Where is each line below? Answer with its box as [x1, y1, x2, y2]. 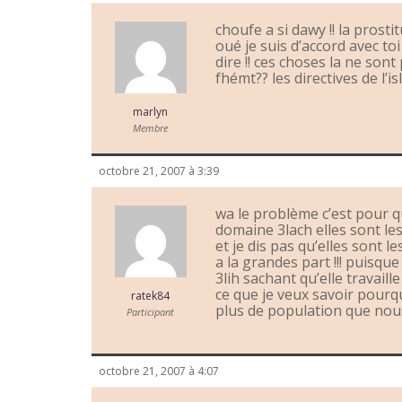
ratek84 [131, 288, 170, 304]
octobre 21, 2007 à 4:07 [99, 363, 219, 380]
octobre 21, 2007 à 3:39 [99, 163, 219, 179]
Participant [127, 305, 174, 319]
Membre [133, 121, 168, 135]
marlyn [133, 104, 168, 120]
